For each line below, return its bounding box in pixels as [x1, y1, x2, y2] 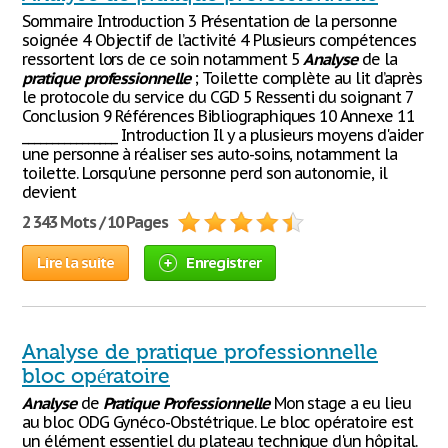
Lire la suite [37, 253, 115, 272]
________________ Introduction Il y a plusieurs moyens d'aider [22, 125, 423, 145]
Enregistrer [186, 253, 261, 272]
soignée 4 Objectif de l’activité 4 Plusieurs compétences [22, 30, 416, 50]
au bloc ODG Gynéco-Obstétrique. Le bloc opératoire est [22, 412, 413, 432]
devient [22, 182, 76, 202]
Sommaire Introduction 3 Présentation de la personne [22, 11, 397, 31]
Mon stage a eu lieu [269, 393, 411, 413]
